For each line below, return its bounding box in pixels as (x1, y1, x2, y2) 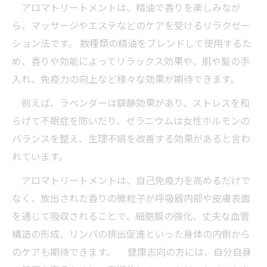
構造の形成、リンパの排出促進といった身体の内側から (12, 226, 250, 241)
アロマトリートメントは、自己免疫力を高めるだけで (12, 173, 250, 187)
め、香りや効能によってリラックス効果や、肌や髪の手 (12, 54, 250, 68)
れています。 (12, 149, 68, 163)
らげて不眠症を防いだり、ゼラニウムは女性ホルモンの (12, 113, 250, 128)
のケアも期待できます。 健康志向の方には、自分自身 (12, 244, 252, 259)
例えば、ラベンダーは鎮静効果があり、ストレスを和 (12, 95, 250, 110)
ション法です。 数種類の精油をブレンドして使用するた (12, 36, 252, 50)
